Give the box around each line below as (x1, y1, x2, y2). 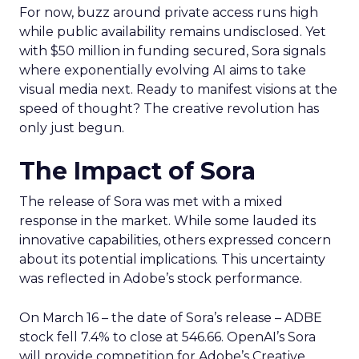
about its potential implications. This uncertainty (19, 252, 325, 267)
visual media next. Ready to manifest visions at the (19, 82, 337, 97)
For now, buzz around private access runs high (19, 5, 318, 20)
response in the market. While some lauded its (19, 213, 316, 228)
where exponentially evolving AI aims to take (19, 63, 306, 78)
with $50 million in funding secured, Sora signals (19, 43, 325, 58)
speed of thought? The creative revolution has (19, 101, 319, 116)
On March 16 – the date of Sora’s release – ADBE (19, 310, 322, 325)
